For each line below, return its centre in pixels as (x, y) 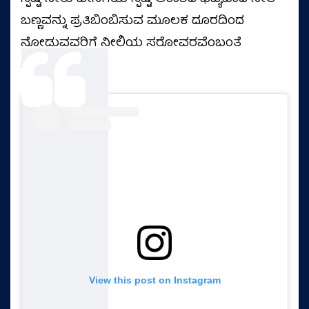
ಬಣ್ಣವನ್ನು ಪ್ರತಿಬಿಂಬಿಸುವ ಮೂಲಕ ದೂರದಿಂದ (132, 22)
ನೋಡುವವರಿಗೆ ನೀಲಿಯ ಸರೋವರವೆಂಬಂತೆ (131, 44)
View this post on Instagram (154, 280)
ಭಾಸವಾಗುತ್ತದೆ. (59, 66)
